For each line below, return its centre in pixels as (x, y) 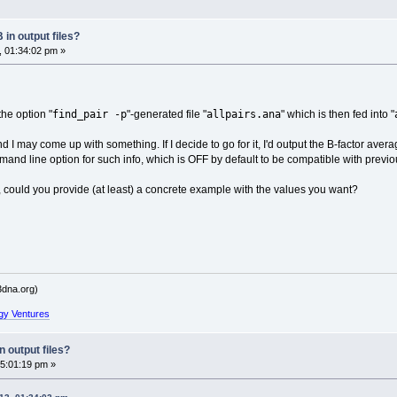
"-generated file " (166, 114)
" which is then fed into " (337, 114)
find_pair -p (89, 113)
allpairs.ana (243, 113)
